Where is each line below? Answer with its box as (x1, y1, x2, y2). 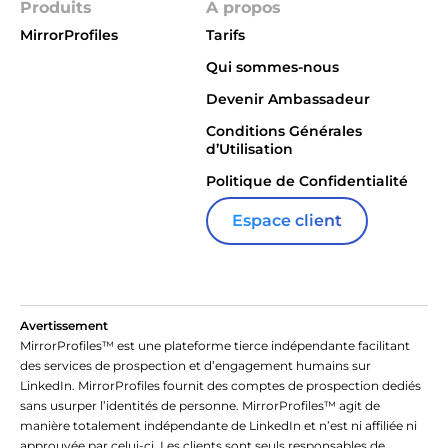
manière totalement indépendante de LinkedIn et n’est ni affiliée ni (20, 418, 417, 434)
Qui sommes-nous (206, 58, 340, 77)
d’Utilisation (206, 140, 294, 159)
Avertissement (20, 318, 108, 334)
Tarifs (206, 26, 246, 45)
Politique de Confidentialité (206, 172, 409, 191)
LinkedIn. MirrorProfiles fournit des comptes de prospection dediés (20, 378, 421, 394)
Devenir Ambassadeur (206, 90, 371, 109)
